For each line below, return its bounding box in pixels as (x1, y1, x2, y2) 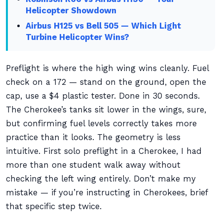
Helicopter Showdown (26, 6, 117, 15)
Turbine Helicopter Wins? (26, 33, 130, 42)
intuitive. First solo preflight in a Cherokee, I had (6, 147, 202, 156)
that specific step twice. (6, 202, 102, 211)
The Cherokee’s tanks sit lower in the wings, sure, (6, 105, 206, 114)
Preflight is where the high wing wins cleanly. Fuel (6, 64, 209, 73)
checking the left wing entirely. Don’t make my (6, 174, 196, 184)
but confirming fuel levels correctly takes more (6, 119, 197, 128)
